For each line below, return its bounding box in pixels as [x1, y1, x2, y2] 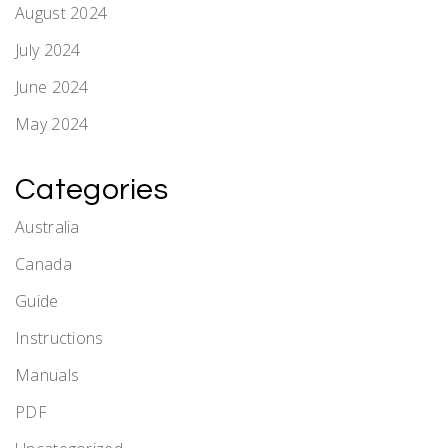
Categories [15, 173, 168, 205]
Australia [15, 215, 80, 238]
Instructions [15, 326, 104, 349]
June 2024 [15, 75, 89, 98]
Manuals [15, 363, 80, 386]
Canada [15, 252, 72, 275]
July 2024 [15, 38, 81, 61]
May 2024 [15, 112, 89, 135]
